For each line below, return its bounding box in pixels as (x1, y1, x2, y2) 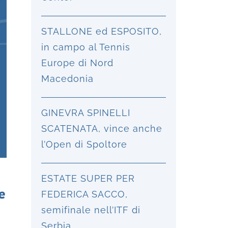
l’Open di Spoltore (41, 139, 127, 150)
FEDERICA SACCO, (41, 189, 128, 199)
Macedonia (41, 73, 94, 84)
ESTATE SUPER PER (41, 173, 135, 184)
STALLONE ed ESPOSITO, (41, 26, 162, 37)
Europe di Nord (41, 58, 113, 68)
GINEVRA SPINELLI (41, 107, 130, 118)
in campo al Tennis (41, 42, 130, 52)
